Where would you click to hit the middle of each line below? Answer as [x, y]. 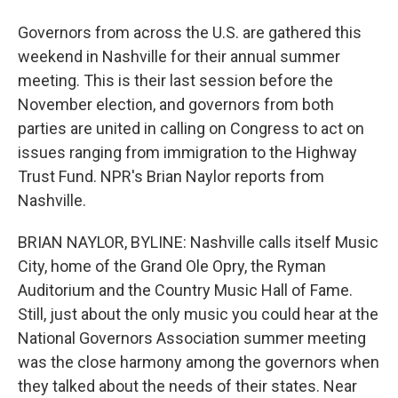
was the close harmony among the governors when [199, 362]
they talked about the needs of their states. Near [187, 386]
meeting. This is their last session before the [175, 80]
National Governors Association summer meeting [192, 338]
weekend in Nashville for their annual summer [179, 56]
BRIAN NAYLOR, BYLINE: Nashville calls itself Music [198, 242]
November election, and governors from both [176, 104]
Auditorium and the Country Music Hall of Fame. [185, 290]
